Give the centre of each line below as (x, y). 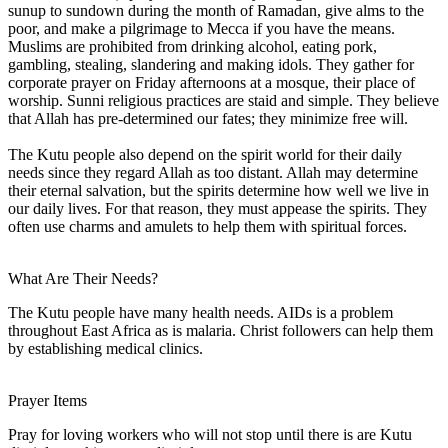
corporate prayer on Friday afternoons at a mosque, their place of (211, 82)
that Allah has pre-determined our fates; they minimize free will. (208, 118)
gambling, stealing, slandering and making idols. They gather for (211, 64)
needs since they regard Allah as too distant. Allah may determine (213, 172)
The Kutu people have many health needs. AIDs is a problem (200, 312)
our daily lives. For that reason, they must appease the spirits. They (217, 208)
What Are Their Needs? (83, 278)
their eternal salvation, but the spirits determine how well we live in (218, 190)
